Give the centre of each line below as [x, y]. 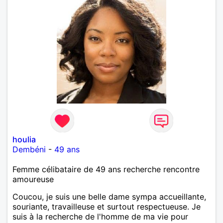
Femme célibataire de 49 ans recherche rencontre [106, 169]
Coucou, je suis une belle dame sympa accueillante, [109, 196]
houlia [24, 139]
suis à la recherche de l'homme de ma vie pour [100, 216]
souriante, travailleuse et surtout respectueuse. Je [107, 206]
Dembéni [29, 149]
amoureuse [33, 179]
